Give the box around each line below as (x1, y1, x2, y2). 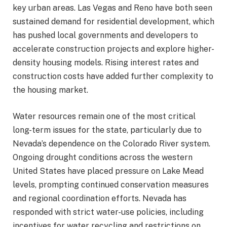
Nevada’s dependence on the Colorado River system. (13, 138, 210, 148)
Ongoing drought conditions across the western (13, 152, 193, 162)
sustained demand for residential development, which (13, 17, 214, 27)
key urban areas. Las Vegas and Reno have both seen (13, 3, 212, 13)
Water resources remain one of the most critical (13, 111, 196, 121)
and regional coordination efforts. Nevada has (13, 193, 186, 203)
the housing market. (13, 85, 88, 95)
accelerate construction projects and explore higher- (13, 44, 214, 54)
